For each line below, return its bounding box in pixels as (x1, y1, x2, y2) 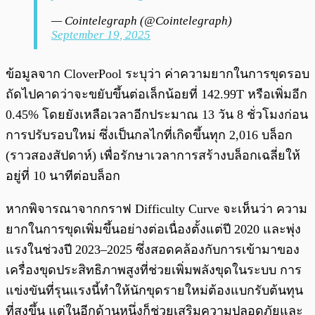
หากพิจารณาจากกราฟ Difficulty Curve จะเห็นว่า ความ (6, 202, 307, 217)
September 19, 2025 (51, 28, 150, 42)
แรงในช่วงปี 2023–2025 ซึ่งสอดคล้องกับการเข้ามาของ (6, 243, 300, 257)
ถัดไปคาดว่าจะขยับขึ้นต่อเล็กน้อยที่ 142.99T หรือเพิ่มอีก (6, 87, 307, 102)
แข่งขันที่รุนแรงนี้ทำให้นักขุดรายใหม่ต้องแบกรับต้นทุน (6, 283, 303, 298)
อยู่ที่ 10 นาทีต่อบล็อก (6, 169, 120, 184)
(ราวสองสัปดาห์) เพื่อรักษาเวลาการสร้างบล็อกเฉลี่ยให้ (6, 148, 300, 163)
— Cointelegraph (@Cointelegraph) (51, 14, 232, 28)
